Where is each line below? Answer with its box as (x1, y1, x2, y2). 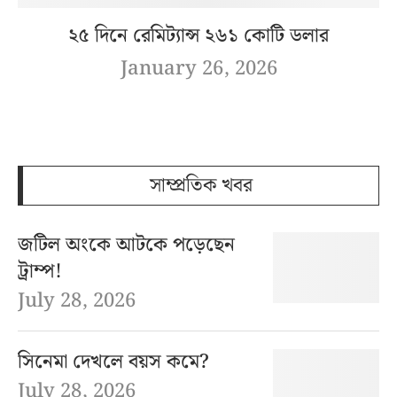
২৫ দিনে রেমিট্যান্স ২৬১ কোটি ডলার (68, 20, 329, 52)
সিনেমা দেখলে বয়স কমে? (18, 346, 209, 378)
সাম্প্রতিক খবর (149, 170, 253, 202)
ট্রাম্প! (18, 256, 62, 288)
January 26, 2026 (120, 53, 277, 85)
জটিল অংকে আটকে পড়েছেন (18, 230, 235, 261)
